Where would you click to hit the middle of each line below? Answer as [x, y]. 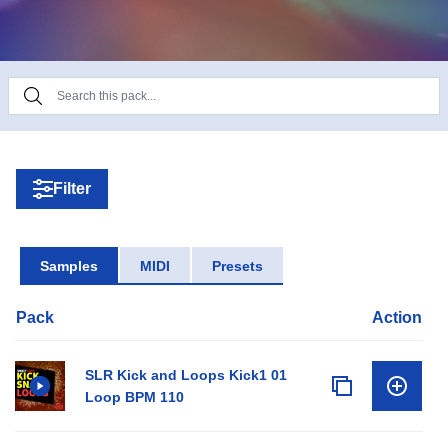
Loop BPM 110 [134, 397]
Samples [69, 266]
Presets [237, 266]
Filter [72, 188]
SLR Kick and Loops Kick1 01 [186, 375]
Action [397, 317]
